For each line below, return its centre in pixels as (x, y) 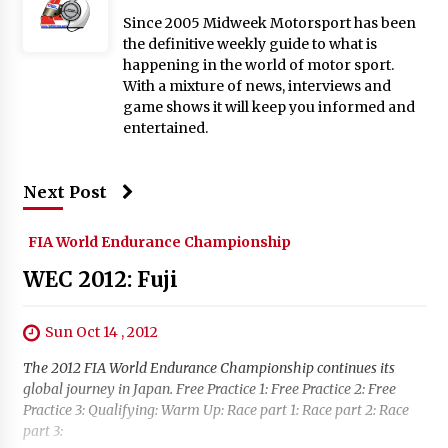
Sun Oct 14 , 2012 (101, 331)
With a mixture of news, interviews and (256, 85)
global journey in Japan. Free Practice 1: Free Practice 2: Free (209, 389)
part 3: (42, 431)
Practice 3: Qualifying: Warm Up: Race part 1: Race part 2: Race (215, 410)
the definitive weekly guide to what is (249, 43)
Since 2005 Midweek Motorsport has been (269, 22)
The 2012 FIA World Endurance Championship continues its (208, 368)
